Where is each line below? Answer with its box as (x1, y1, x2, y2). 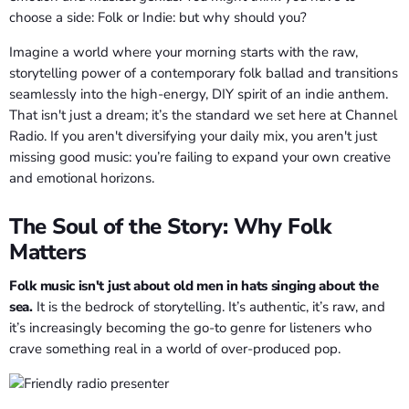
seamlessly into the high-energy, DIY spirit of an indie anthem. (9, 85, 388, 104)
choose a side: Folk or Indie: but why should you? (9, 8, 307, 27)
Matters (9, 236, 87, 267)
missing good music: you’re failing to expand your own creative (9, 148, 391, 167)
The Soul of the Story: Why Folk (9, 211, 331, 241)
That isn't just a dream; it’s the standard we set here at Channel (9, 106, 397, 125)
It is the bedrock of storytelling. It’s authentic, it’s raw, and (32, 297, 385, 316)
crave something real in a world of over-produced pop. (9, 339, 341, 358)
